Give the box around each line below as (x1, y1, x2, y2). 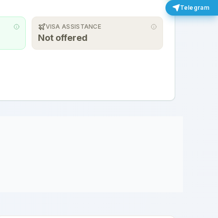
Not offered (37, 33, 88, 43)
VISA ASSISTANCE (45, 23, 101, 30)
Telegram (180, 4, 209, 11)
